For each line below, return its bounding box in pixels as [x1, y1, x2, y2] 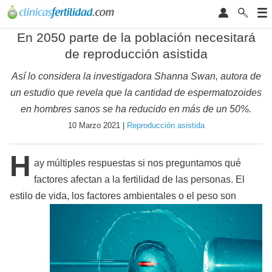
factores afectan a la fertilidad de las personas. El [33, 174, 245, 185]
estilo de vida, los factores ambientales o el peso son [10, 191, 236, 202]
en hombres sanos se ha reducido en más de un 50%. [21, 104, 251, 115]
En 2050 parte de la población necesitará [16, 30, 256, 44]
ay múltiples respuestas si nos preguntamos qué [33, 158, 241, 169]
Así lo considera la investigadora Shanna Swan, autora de [11, 71, 261, 82]
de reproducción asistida [64, 47, 208, 61]
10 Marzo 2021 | [67, 121, 127, 131]
